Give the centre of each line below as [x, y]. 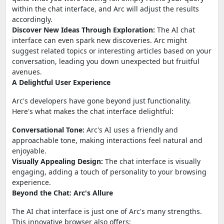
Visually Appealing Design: [57, 161]
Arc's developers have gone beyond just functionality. [101, 100]
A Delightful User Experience [61, 82]
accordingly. [32, 19]
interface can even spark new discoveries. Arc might [99, 40]
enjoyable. [29, 150]
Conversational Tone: [48, 129]
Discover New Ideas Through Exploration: [83, 29]
